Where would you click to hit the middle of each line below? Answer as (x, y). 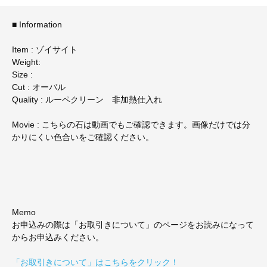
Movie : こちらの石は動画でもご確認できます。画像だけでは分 (131, 124)
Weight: (26, 62)
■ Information (37, 24)
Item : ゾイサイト (45, 49)
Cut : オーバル (39, 87)
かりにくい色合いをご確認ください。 (83, 137)
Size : (22, 74)
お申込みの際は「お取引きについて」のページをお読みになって (133, 224)
